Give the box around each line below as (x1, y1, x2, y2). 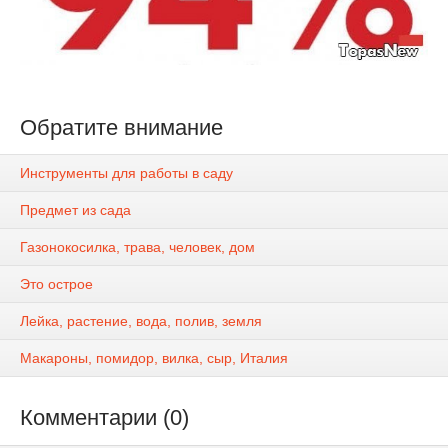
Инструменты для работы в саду (20, 165, 233, 182)
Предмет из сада (20, 202, 131, 219)
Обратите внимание (20, 115, 223, 141)
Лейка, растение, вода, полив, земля (20, 313, 262, 330)
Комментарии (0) (20, 405, 189, 431)
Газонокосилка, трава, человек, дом (20, 239, 255, 256)
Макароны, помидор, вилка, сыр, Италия (20, 350, 288, 367)
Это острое (20, 276, 93, 293)
